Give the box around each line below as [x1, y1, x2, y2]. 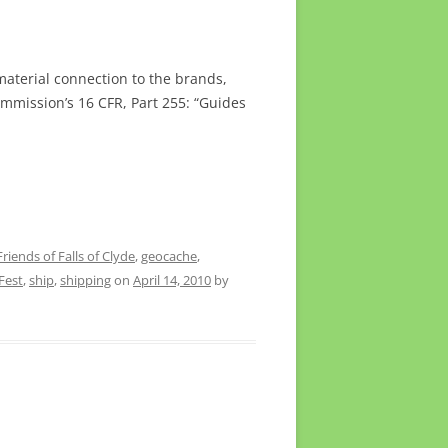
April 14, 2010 [133, 271, 211, 290]
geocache [141, 247, 197, 266]
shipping [60, 271, 111, 290]
